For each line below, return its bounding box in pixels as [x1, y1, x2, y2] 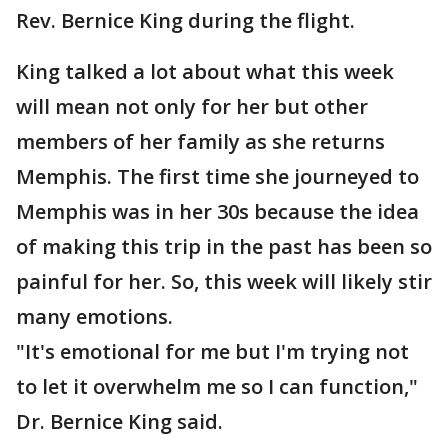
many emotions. [16, 303, 173, 330]
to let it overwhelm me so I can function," [16, 373, 418, 400]
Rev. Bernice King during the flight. [16, 7, 355, 34]
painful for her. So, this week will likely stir [16, 268, 432, 295]
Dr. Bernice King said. [16, 408, 223, 435]
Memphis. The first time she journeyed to [16, 163, 419, 190]
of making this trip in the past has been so [16, 233, 432, 260]
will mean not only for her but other [16, 93, 368, 120]
